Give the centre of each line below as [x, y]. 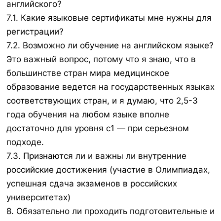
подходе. [25, 142]
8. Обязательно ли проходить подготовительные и [110, 211]
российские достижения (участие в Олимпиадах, [108, 170]
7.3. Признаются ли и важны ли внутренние [96, 156]
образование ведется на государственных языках [110, 87]
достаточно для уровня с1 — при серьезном [98, 129]
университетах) [38, 198]
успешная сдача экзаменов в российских [92, 184]
